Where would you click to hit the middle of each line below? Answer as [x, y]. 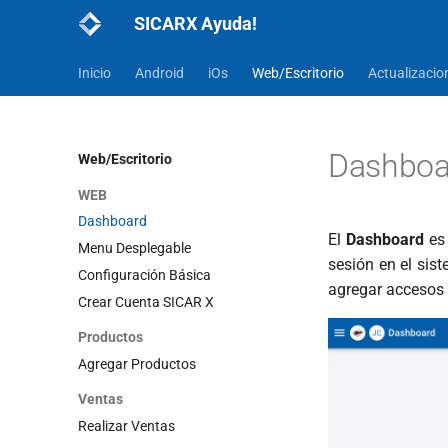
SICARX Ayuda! [195, 23]
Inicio [94, 73]
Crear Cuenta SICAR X [146, 301]
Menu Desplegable [134, 248]
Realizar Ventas [126, 426]
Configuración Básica [144, 274]
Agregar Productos [137, 363]
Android [159, 73]
